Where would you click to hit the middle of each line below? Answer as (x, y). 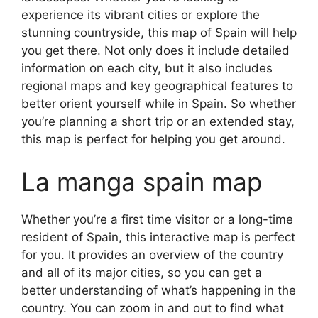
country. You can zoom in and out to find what (153, 308)
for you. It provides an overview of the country (152, 254)
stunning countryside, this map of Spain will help (159, 33)
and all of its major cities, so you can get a (142, 272)
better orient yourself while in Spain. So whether (159, 104)
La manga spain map (142, 181)
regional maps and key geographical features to (157, 86)
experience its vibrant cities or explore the (141, 15)
